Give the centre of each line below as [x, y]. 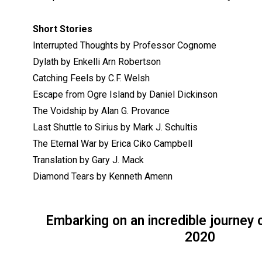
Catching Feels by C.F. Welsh [92, 78]
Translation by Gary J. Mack [89, 160]
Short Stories [63, 29]
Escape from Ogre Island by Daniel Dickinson [125, 94]
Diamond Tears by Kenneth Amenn [103, 176]
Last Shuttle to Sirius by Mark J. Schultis [116, 127]
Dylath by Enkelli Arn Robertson [97, 61]
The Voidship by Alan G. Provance [101, 111]
